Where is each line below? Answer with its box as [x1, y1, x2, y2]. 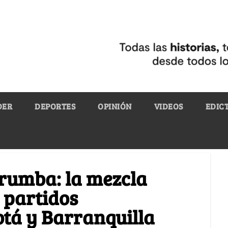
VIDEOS [154, 100, 183, 111]
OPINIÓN [98, 100, 132, 111]
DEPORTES [35, 100, 75, 111]
